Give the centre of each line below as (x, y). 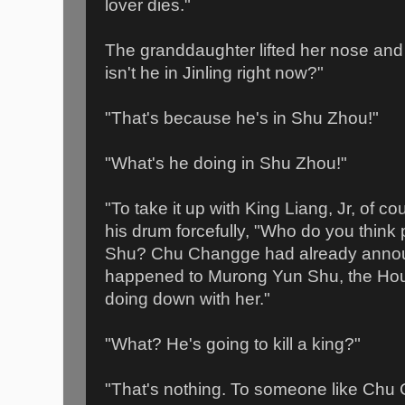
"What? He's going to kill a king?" (233, 344)
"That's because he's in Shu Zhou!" (242, 118)
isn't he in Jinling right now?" (214, 72)
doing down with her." (188, 298)
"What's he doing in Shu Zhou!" (226, 163)
